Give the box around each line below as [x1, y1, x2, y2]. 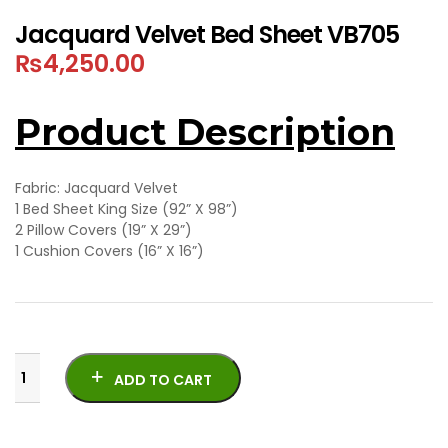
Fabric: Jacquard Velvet [15, 178, 178, 199]
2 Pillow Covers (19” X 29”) [15, 220, 192, 241]
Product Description [15, 110, 395, 154]
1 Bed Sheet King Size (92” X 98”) [15, 199, 238, 220]
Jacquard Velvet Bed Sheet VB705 [15, 18, 399, 51]
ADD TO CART [114, 370, 212, 391]
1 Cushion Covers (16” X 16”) [15, 241, 204, 262]
